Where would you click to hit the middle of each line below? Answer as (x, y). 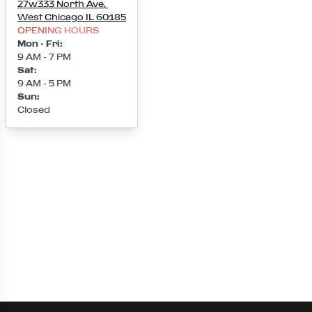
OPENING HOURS (58, 30)
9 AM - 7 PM (44, 57)
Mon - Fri (39, 44)
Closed (34, 110)
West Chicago (50, 17)
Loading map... (156, 127)
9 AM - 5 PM (44, 83)
